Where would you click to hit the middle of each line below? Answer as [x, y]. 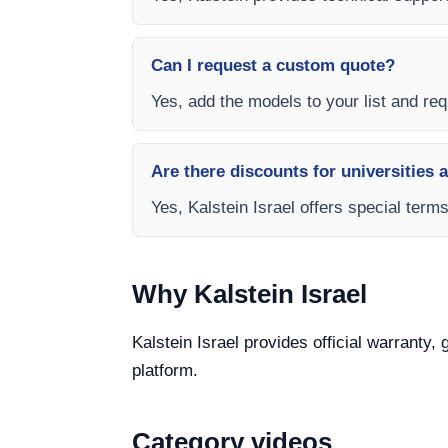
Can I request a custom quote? [273, 66]
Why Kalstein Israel [249, 294]
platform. [165, 371]
